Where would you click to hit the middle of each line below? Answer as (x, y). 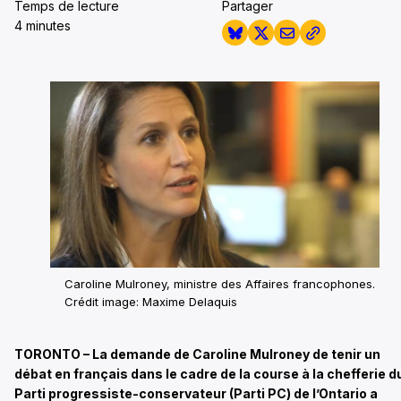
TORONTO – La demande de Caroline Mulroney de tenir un (197, 354)
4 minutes (43, 26)
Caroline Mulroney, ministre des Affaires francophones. (220, 284)
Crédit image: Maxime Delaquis (151, 302)
